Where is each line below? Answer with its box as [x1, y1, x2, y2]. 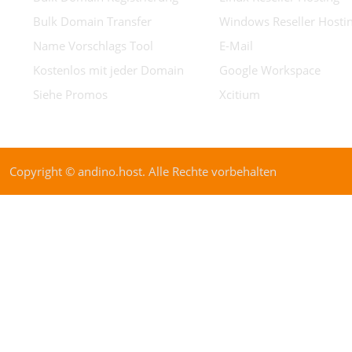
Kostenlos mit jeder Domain [33, 62, 184, 78]
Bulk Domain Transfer [33, 13, 152, 29]
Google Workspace [219, 62, 321, 78]
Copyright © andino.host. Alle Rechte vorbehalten [9, 163, 277, 179]
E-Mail [219, 38, 253, 53]
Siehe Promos [33, 86, 108, 102]
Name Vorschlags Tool [33, 38, 153, 53]
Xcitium [219, 86, 260, 102]
